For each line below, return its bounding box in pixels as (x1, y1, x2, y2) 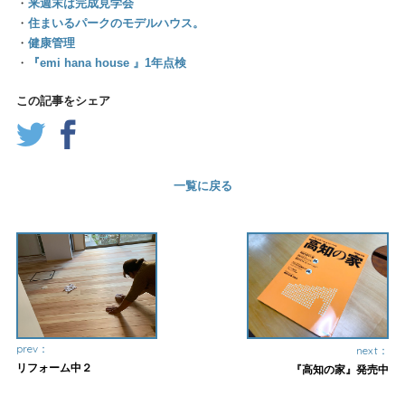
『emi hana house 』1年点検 (27, 56, 186, 71)
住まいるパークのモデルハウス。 (27, 16, 204, 31)
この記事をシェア (15, 94, 110, 108)
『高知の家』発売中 (290, 363, 389, 375)
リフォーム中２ (15, 361, 92, 373)
